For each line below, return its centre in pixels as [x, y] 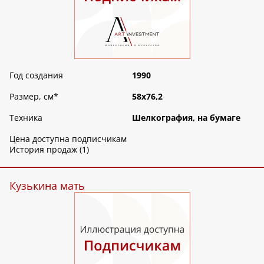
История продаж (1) [49, 150]
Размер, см [32, 97]
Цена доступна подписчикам [68, 139]
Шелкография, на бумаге [186, 118]
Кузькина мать [47, 186]
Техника [26, 118]
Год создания [36, 75]
